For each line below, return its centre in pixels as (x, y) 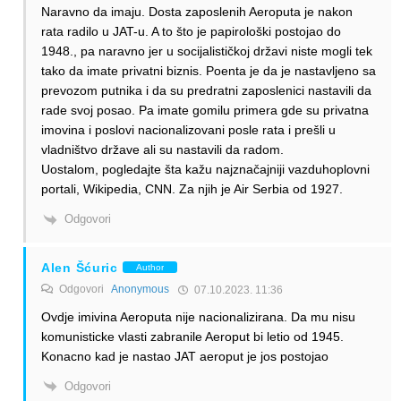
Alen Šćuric (80, 267)
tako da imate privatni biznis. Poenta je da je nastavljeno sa (209, 71)
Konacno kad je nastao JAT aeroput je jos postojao (185, 356)
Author (149, 268)
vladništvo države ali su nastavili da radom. (162, 150)
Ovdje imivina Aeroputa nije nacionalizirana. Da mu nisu (198, 316)
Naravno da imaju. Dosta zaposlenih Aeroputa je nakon (197, 12)
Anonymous (140, 289)
